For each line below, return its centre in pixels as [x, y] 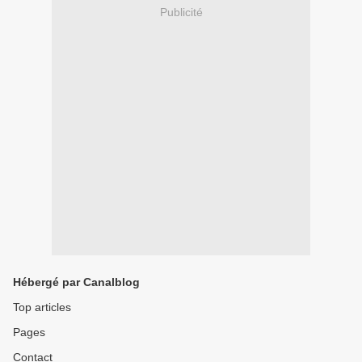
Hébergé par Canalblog [76, 282]
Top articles [42, 307]
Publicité [181, 13]
